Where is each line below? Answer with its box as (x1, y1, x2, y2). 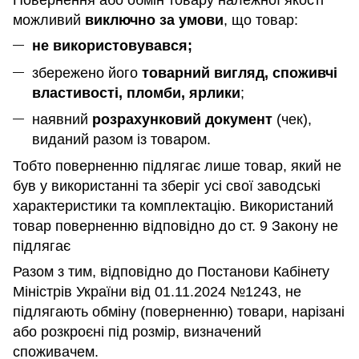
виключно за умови (85, 12, 224, 29)
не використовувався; (32, 38, 192, 54)
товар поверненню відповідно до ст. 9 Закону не (13, 218, 338, 235)
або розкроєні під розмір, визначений (13, 324, 261, 341)
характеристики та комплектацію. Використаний (13, 198, 333, 215)
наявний (32, 111, 92, 127)
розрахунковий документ (92, 111, 272, 127)
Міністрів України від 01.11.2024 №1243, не (13, 284, 301, 301)
